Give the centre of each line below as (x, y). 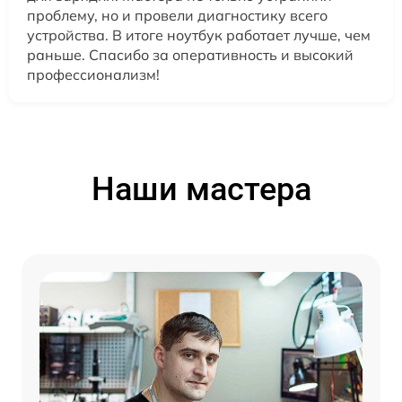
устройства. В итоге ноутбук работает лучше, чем (199, 35)
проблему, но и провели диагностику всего (177, 15)
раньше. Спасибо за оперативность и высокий (190, 54)
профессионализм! (93, 74)
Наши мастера (201, 189)
